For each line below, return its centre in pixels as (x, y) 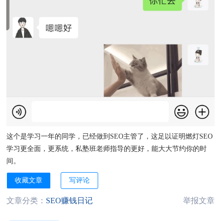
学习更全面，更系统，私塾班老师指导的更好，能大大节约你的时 (107, 148)
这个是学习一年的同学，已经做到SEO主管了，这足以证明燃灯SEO (110, 136)
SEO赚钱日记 (69, 200)
